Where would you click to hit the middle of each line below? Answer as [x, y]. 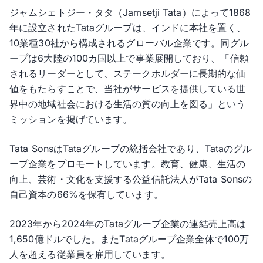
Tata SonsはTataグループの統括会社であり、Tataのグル [131, 149]
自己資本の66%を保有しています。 [86, 194]
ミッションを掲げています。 [71, 119]
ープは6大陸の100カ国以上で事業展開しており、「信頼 [129, 58]
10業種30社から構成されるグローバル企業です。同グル [129, 43]
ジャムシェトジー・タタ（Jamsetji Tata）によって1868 [130, 12]
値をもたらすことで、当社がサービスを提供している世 [128, 89]
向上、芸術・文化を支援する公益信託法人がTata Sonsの [131, 179]
